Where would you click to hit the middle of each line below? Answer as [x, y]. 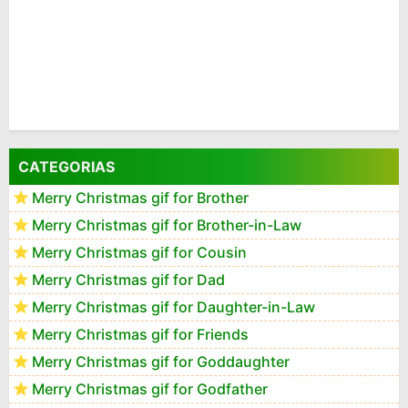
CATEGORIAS [66, 167]
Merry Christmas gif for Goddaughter [161, 362]
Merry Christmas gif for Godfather [150, 389]
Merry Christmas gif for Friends [140, 334]
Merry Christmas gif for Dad [128, 280]
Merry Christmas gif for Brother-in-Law [167, 225]
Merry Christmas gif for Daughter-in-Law [173, 307]
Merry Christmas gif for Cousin [139, 252]
